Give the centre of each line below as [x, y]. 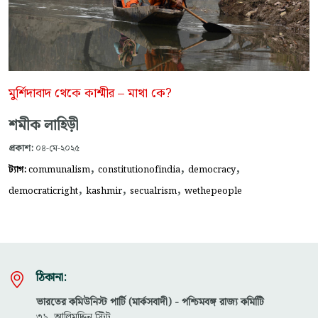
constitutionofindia [139, 170]
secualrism [153, 191]
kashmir [104, 191]
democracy [212, 170]
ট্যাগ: [18, 170]
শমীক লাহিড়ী [43, 126]
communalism [59, 170]
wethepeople [213, 191]
